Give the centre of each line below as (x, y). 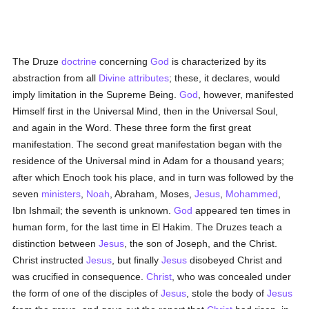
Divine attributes (134, 78)
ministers (61, 194)
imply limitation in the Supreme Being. (96, 94)
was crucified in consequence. (80, 277)
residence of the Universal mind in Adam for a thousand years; (149, 161)
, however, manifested (246, 94)
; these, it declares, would (225, 78)
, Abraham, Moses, (152, 194)
